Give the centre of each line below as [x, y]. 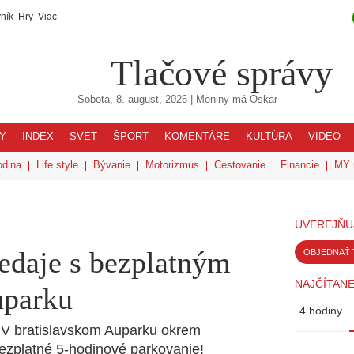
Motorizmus [172, 165]
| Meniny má [218, 100]
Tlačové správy [222, 73]
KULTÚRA [269, 137]
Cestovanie [240, 165]
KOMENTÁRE [197, 137]
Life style [57, 165]
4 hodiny [321, 311]
